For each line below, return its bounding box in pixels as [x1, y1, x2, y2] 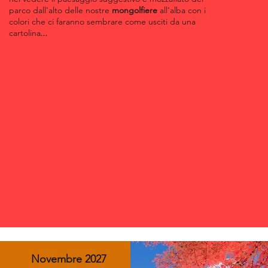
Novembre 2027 [31, 252, 106, 266]
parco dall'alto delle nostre [9, 5, 112, 16]
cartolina [9, 28, 41, 38]
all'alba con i [160, 5, 206, 16]
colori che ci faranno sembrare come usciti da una [9, 16, 196, 27]
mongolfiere [112, 5, 160, 16]
